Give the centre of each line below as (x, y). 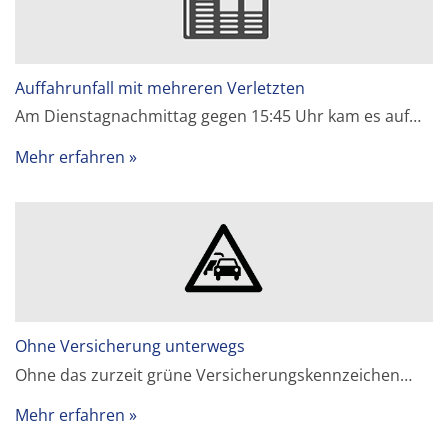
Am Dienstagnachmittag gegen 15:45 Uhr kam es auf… (218, 116)
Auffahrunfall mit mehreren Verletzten (160, 87)
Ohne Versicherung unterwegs (130, 345)
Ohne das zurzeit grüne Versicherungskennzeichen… (214, 374)
